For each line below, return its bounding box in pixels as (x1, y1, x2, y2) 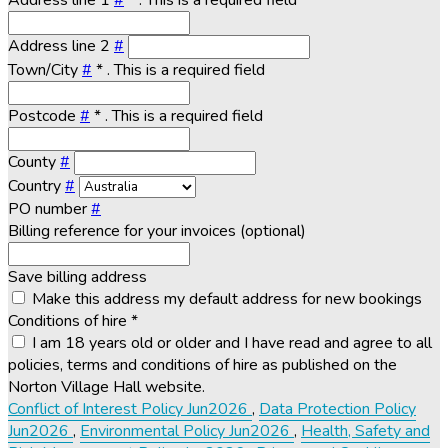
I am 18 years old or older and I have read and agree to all (32, 332, 432, 355)
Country (8, 175, 65, 198)
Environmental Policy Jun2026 (80, 420, 294, 443)
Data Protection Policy (259, 398, 416, 421)
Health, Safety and (301, 420, 430, 443)
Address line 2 (8, 35, 114, 58)
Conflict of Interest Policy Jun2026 (8, 398, 252, 421)
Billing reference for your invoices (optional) (8, 220, 306, 243)
